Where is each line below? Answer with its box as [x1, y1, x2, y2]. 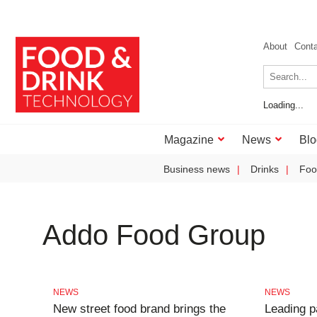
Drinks [250, 163, 279, 175]
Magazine [164, 134, 214, 146]
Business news [163, 163, 230, 175]
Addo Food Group [42, 219, 265, 250]
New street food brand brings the [52, 302, 226, 316]
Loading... [263, 100, 304, 110]
